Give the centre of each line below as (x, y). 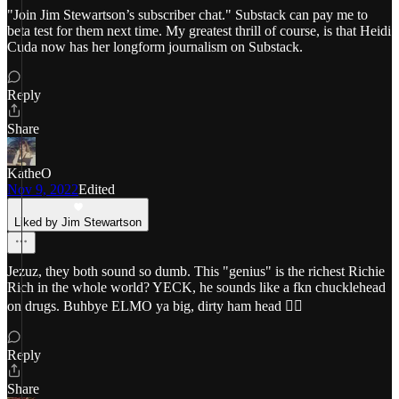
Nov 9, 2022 (43, 189)
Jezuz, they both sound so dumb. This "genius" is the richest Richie (196, 271)
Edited (97, 189)
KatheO (29, 173)
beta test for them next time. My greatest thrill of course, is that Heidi (199, 31)
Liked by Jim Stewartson (78, 222)
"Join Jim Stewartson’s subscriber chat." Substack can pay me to (187, 15)
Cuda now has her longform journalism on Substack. (155, 47)
